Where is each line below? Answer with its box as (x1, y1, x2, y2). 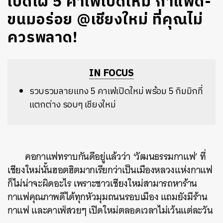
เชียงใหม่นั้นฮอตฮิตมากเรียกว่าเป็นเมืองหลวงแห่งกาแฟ (7, 162, 213, 178)
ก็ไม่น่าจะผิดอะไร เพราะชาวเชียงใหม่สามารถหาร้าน (7, 175, 197, 192)
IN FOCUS (89, 65, 134, 82)
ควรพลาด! (7, 26, 78, 50)
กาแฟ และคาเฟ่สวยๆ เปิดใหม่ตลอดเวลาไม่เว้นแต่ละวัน (7, 202, 213, 219)
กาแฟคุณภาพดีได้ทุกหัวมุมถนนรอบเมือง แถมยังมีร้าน (7, 189, 208, 205)
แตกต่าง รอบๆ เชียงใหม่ (29, 98, 116, 112)
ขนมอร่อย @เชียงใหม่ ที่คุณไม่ (7, 8, 203, 32)
